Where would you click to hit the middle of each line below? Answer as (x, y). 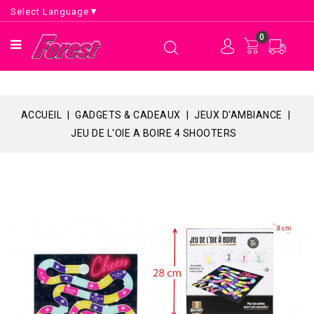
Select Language (50, 11)
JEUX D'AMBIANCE (238, 115)
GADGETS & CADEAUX (128, 115)
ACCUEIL (41, 115)
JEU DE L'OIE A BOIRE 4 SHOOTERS (154, 133)
